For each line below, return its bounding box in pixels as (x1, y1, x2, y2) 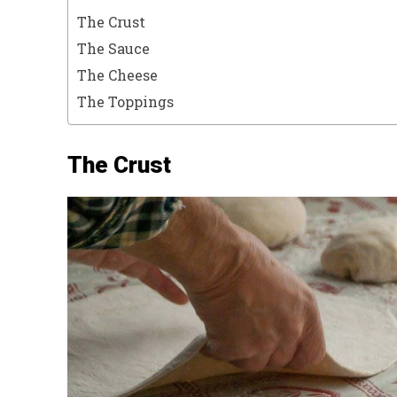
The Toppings (77, 92, 174, 111)
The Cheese (77, 66, 158, 84)
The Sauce (77, 39, 150, 58)
